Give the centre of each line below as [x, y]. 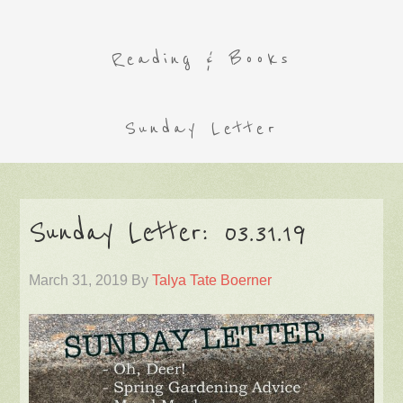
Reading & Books [201, 59]
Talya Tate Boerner [212, 280]
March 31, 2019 [79, 280]
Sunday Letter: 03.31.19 [168, 233]
